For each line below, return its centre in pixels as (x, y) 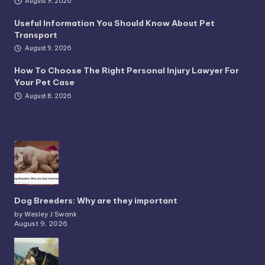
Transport (36, 35)
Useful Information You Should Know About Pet (114, 23)
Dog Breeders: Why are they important (96, 201)
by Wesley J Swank (46, 214)
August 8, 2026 (48, 96)
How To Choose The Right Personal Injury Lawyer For (127, 71)
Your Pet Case (44, 83)
